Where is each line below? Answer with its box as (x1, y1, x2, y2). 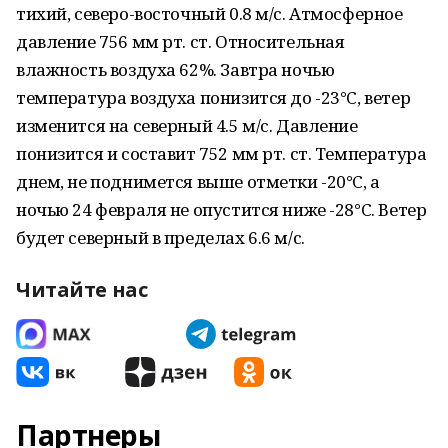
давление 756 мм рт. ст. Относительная (16, 30, 345, 53)
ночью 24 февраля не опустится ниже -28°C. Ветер (16, 198, 427, 221)
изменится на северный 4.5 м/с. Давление (16, 114, 358, 137)
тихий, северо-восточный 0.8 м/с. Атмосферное (16, 2, 403, 25)
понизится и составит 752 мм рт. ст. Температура (16, 142, 427, 165)
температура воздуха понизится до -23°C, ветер (16, 86, 411, 109)
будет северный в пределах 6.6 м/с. (16, 226, 305, 249)
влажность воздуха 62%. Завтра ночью (16, 58, 335, 81)
